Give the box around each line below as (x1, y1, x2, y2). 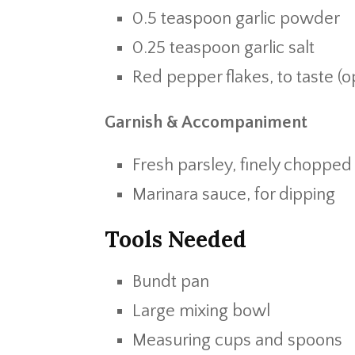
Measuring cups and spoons (132, 330, 342, 350)
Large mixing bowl (132, 301, 270, 321)
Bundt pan (132, 272, 209, 292)
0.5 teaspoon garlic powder (132, 9, 340, 29)
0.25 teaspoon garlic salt (132, 38, 315, 58)
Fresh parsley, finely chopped (132, 155, 352, 175)
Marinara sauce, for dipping (132, 185, 335, 204)
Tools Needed (105, 225, 246, 254)
